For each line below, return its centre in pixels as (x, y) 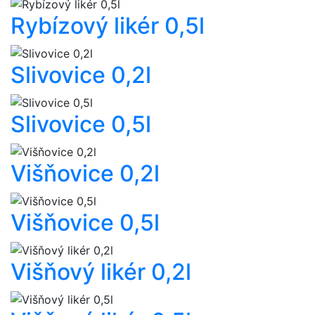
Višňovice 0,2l (85, 173)
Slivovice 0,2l (81, 75)
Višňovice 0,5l (85, 223)
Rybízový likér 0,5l (108, 26)
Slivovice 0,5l (81, 124)
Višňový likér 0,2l (101, 272)
